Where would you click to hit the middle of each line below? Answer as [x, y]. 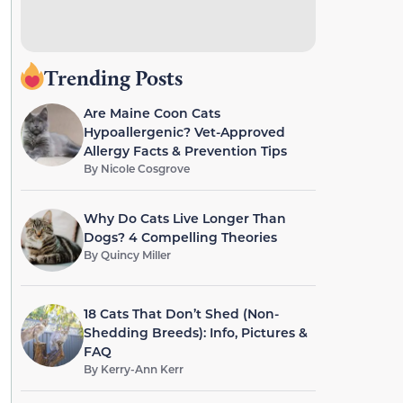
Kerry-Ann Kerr [142, 369]
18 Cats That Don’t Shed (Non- [181, 313]
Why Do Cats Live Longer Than [184, 218]
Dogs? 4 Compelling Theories [180, 237]
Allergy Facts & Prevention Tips [185, 151]
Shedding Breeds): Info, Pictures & [195, 332]
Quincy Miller [135, 255]
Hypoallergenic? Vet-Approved [184, 132]
